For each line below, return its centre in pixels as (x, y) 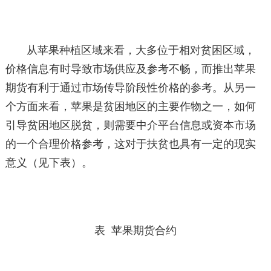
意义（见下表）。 (49, 163)
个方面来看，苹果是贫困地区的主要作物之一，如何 (130, 106)
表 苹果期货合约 (135, 230)
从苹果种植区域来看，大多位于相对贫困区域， (141, 50)
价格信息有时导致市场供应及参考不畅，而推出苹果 (130, 69)
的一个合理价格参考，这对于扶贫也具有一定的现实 (130, 144)
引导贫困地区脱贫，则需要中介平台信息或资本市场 (130, 125)
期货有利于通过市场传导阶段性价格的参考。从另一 (130, 88)
